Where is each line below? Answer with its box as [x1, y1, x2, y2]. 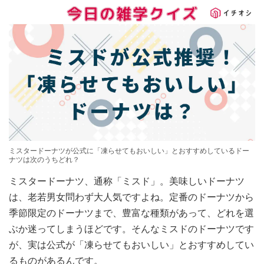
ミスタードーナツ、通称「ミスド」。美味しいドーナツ [9, 176, 245, 187]
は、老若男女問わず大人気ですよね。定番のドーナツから [9, 192, 254, 203]
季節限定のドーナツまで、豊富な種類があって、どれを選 [9, 207, 254, 219]
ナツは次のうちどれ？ [9, 156, 80, 164]
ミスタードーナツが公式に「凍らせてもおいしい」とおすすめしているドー [9, 147, 249, 156]
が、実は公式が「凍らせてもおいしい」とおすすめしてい [9, 239, 254, 251]
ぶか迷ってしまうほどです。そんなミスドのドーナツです [9, 223, 254, 235]
